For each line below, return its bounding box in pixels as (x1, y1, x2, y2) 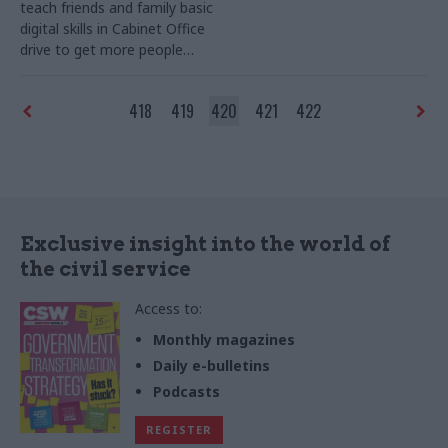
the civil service (20, 257, 191, 282)
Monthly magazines (153, 330, 295, 350)
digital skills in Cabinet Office (20, 19, 205, 39)
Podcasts (153, 382, 220, 402)
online (20, 61, 59, 81)
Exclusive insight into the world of (20, 232, 390, 257)
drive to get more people (20, 40, 183, 60)
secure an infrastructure (230, 5, 387, 25)
